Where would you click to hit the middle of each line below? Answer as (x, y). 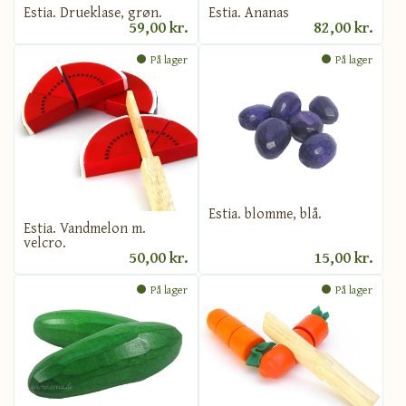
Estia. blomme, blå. (265, 213)
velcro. (45, 242)
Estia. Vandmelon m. (85, 228)
